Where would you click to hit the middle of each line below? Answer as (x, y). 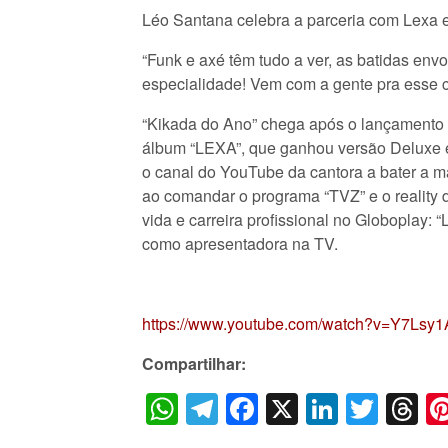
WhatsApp (252, 408)
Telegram (285, 408)
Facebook (328, 408)
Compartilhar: (194, 363)
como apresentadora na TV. (240, 243)
